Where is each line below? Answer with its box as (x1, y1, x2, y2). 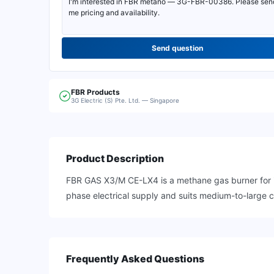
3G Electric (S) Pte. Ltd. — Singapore (71, 97, 179, 104)
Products (87, 87, 120, 97)
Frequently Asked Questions (66, 253, 204, 265)
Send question (152, 43, 203, 53)
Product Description (66, 152, 164, 165)
